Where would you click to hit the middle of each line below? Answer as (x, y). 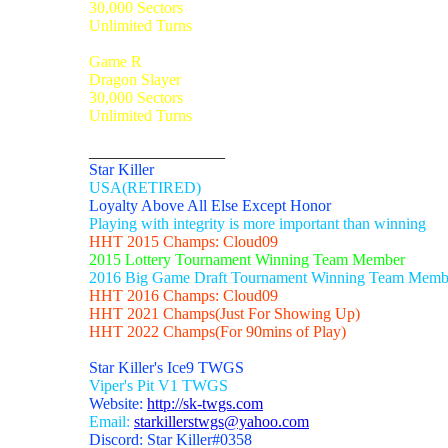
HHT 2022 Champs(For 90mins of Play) (217, 331)
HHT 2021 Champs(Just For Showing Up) (224, 313)
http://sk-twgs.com (205, 403)
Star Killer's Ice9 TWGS (166, 367)
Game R (115, 61)
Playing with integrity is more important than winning (257, 223)
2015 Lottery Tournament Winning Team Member (247, 259)
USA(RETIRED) (145, 187)
